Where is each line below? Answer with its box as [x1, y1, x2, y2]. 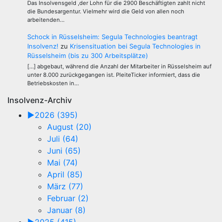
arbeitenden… [27, 16, 64, 24]
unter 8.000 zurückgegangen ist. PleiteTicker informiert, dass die [27, 71, 200, 79]
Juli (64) [47, 134, 78, 144]
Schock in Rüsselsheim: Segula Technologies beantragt [27, 33, 198, 41]
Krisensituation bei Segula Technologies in [70, 42, 201, 51]
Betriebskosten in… [27, 80, 79, 87]
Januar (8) [47, 205, 86, 216]
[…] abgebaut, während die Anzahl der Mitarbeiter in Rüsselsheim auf [27, 63, 212, 70]
